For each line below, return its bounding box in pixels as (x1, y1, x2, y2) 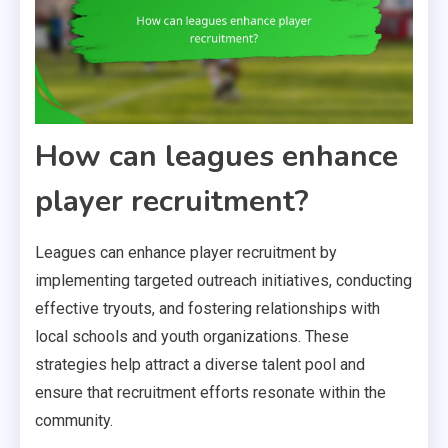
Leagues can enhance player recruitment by (35, 242, 337, 262)
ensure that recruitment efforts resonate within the (35, 382, 386, 402)
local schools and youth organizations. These (35, 326, 349, 346)
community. (35, 410, 113, 430)
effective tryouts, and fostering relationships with (35, 298, 380, 318)
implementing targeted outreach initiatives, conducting (35, 270, 412, 290)
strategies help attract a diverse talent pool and (35, 354, 365, 374)
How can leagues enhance (35, 135, 398, 177)
